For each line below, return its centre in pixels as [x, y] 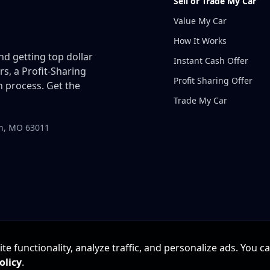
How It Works [200, 41]
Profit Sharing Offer [213, 80]
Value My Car [200, 21]
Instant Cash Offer [211, 61]
